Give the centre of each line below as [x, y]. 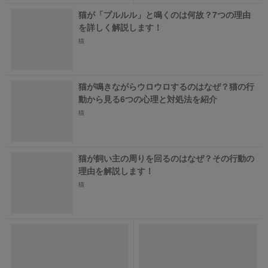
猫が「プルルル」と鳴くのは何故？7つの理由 [165, 14]
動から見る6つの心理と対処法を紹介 [148, 98]
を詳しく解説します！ [120, 27]
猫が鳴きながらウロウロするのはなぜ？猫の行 [166, 86]
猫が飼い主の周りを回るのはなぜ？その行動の [166, 158]
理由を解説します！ [116, 170]
